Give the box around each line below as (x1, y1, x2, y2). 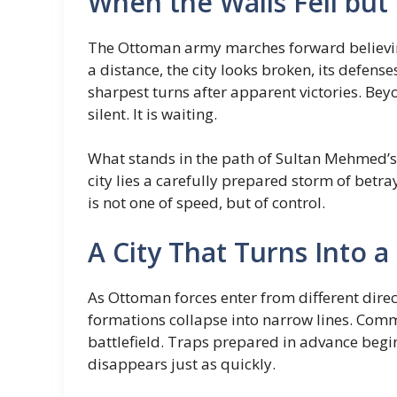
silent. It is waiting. (88, 103, 217, 124)
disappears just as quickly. (88, 353, 276, 374)
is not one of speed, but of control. (88, 192, 325, 213)
